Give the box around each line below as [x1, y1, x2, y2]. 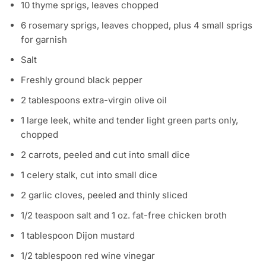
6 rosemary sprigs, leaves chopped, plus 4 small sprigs [21, 20, 252, 31]
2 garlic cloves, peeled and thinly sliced [21, 189, 188, 201]
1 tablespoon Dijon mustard [21, 230, 135, 242]
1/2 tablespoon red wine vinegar [21, 250, 155, 262]
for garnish [21, 34, 67, 46]
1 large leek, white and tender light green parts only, [21, 115, 238, 126]
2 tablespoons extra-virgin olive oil [21, 94, 167, 106]
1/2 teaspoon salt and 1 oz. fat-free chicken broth [21, 210, 227, 221]
